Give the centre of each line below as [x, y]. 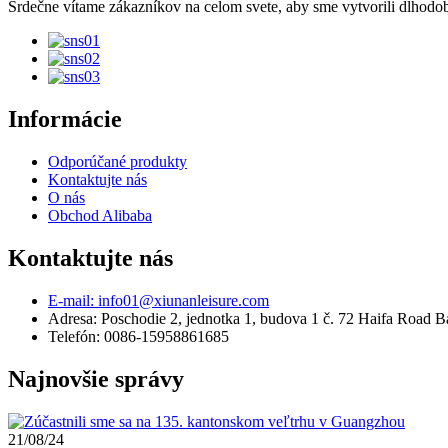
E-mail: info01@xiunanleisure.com [158, 300]
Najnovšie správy [96, 378]
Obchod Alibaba [100, 216]
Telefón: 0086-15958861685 [138, 336]
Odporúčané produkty [117, 162]
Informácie [65, 119]
